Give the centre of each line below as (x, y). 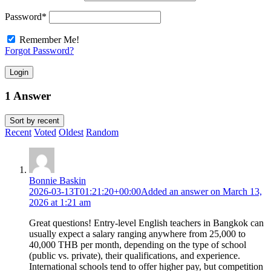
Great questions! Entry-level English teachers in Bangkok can (146, 223)
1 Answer (28, 96)
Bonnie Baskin (57, 180)
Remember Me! (49, 39)
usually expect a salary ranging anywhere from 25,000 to (137, 233)
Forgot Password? (39, 50)
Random (102, 132)
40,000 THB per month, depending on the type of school (138, 244)
